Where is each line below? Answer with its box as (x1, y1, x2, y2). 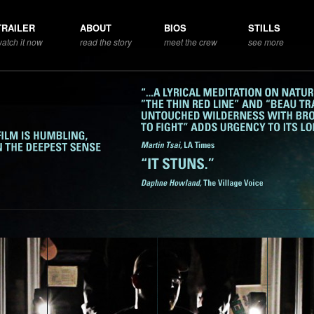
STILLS (248, 21, 280, 34)
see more (248, 36, 284, 48)
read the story (80, 36, 132, 48)
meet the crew (164, 36, 217, 48)
